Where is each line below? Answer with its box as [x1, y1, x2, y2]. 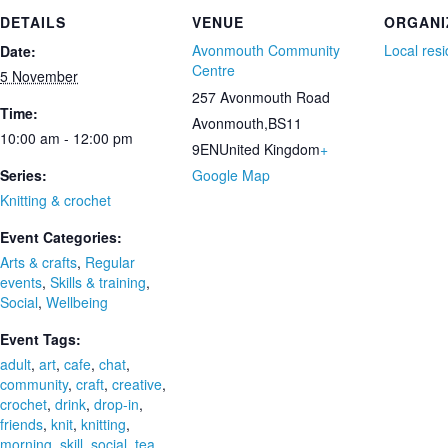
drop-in [94, 393, 139, 414]
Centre [192, 59, 235, 80]
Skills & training [50, 271, 146, 292]
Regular [85, 251, 135, 272]
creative [112, 373, 162, 394]
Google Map [192, 164, 270, 185]
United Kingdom [219, 138, 320, 159]
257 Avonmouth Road [192, 86, 330, 107]
